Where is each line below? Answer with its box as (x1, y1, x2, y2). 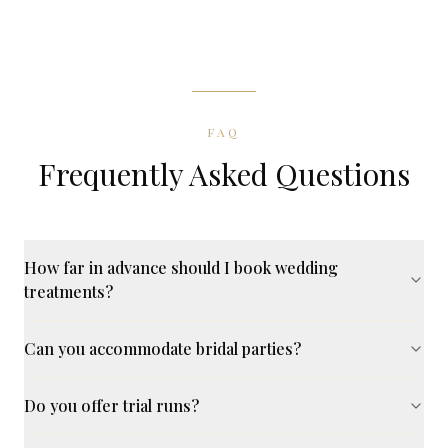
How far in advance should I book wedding (24, 257, 338, 278)
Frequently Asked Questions (38, 154, 410, 194)
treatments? (24, 281, 113, 302)
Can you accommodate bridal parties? (24, 338, 301, 359)
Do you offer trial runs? (24, 395, 199, 416)
